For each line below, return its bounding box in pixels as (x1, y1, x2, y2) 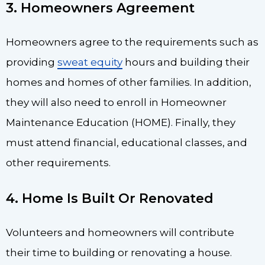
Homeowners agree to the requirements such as (6, 35, 258, 48)
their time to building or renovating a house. (6, 247, 232, 259)
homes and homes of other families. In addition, (6, 76, 251, 88)
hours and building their (122, 56, 250, 68)
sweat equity (57, 56, 122, 68)
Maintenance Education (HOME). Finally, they (6, 116, 235, 128)
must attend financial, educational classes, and (6, 136, 247, 148)
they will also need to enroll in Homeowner (6, 96, 227, 108)
